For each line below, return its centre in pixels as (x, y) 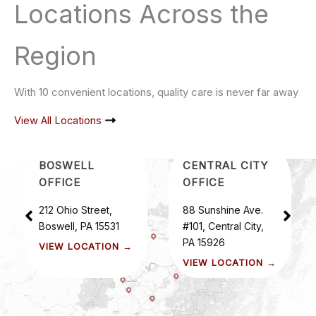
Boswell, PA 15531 (79, 226)
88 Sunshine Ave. (223, 209)
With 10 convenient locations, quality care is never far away (156, 92)
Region (55, 56)
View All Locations (58, 120)
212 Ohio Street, (75, 209)
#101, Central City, (223, 226)
